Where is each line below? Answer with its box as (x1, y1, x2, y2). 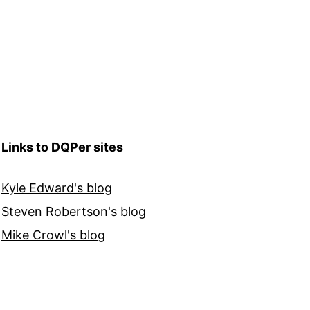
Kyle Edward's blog (1, 181, 112, 196)
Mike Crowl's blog (1, 228, 105, 243)
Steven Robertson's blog (1, 204, 146, 219)
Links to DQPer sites (1, 140, 123, 155)
